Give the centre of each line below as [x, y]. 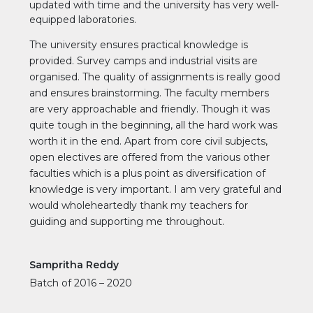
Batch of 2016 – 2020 [81, 283]
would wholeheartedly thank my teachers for [139, 205]
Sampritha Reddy [74, 264]
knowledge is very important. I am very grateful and [155, 189]
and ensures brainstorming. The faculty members [149, 93]
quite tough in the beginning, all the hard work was [153, 125]
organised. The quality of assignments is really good [155, 77]
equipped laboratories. [83, 19]
